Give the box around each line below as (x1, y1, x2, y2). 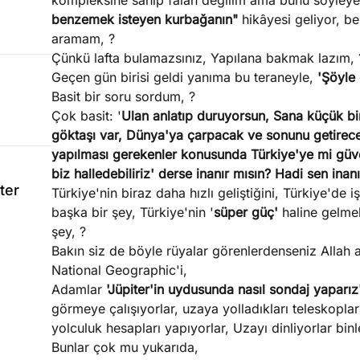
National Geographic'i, (51, 262, 187, 278)
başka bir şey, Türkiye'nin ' (51, 204, 214, 220)
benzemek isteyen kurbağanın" (51, 11, 242, 27)
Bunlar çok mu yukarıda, (51, 339, 198, 355)
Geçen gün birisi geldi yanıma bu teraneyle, (51, 69, 317, 85)
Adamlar (51, 281, 106, 297)
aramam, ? (51, 31, 115, 47)
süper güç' (213, 204, 282, 220)
